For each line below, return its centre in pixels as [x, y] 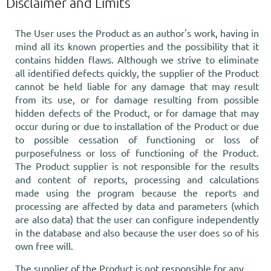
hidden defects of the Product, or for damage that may [137, 113]
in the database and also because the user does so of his [137, 232]
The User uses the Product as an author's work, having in [137, 33]
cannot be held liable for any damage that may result [137, 86]
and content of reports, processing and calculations [137, 179]
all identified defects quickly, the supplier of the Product [137, 73]
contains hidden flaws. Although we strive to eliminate [137, 59]
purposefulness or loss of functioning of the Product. [137, 152]
